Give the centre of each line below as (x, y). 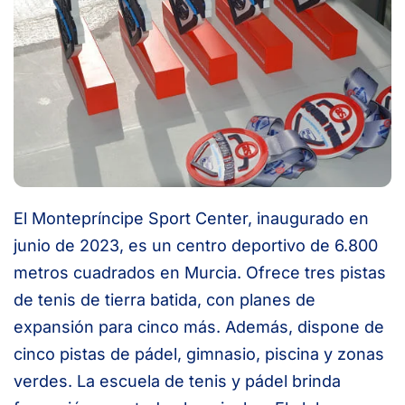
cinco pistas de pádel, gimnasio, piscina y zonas (199, 353)
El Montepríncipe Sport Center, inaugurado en (191, 218)
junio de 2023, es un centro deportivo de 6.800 (196, 245)
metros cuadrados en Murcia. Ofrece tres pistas (200, 272)
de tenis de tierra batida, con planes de (165, 299)
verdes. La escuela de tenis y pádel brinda (177, 381)
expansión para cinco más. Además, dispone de (199, 326)
